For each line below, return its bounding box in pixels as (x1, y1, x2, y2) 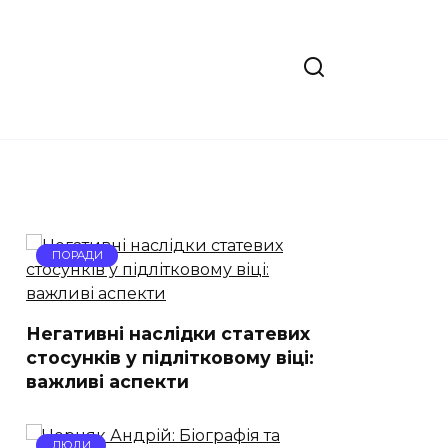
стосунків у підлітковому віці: (26, 346, 314, 368)
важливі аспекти (26, 370, 189, 392)
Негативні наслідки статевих (26, 322, 310, 344)
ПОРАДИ (51, 248, 103, 263)
